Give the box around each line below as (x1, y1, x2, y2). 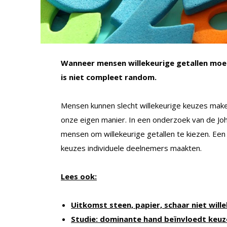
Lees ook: (61, 171, 97, 181)
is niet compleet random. (61, 71, 157, 82)
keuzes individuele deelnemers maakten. (61, 142, 202, 153)
